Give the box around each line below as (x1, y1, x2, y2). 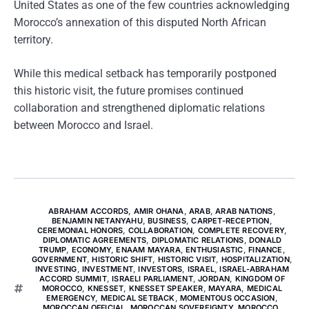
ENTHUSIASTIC (186, 245, 243, 255)
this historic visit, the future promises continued (14, 84, 243, 97)
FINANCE (248, 245, 283, 255)
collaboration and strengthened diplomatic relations (14, 101, 265, 114)
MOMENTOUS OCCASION (179, 293, 275, 303)
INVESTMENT (82, 264, 134, 274)
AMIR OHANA (133, 206, 184, 216)
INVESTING (34, 264, 77, 274)
